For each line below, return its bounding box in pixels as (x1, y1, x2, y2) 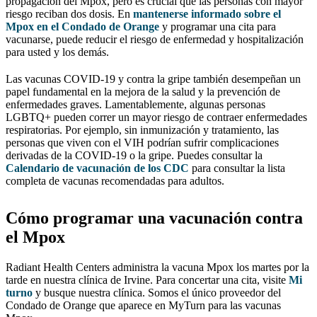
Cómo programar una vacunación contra (6, 208, 303, 227)
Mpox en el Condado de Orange (6, 20, 159, 33)
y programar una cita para (159, 20, 276, 33)
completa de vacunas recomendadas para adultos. (6, 174, 224, 187)
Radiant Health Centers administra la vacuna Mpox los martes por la (6, 260, 309, 273)
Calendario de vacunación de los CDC (6, 161, 189, 174)
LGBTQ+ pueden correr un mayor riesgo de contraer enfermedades (6, 110, 307, 123)
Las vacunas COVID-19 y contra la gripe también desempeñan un (6, 72, 301, 85)
